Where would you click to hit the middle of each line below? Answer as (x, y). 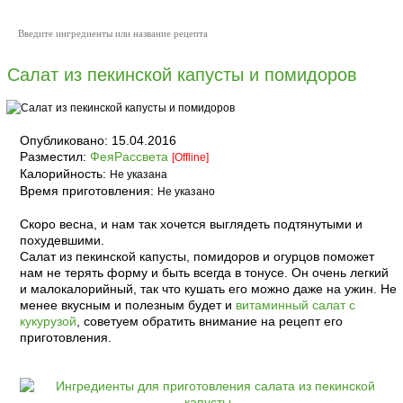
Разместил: (54, 157)
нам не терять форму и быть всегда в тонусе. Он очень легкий (204, 273)
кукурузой (48, 321)
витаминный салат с (295, 305)
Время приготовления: (88, 191)
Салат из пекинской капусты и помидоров (182, 75)
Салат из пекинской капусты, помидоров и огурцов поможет (197, 256)
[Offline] (190, 157)
